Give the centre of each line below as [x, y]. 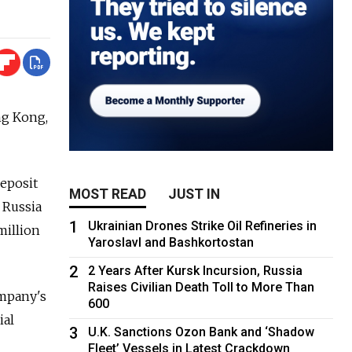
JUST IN [194, 194]
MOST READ [108, 194]
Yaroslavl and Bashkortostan [171, 242]
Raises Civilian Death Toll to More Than [202, 287]
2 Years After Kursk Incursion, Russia [196, 270]
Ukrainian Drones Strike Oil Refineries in [203, 225]
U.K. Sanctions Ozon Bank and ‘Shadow [202, 332]
